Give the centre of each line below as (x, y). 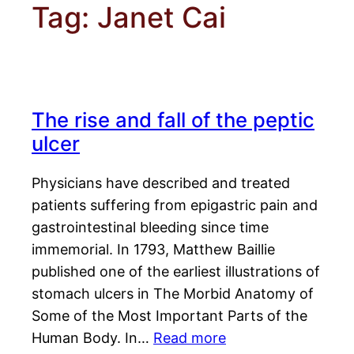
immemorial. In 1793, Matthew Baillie (153, 250)
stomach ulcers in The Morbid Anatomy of (173, 294)
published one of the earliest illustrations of (176, 272)
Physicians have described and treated (161, 183)
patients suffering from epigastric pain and (175, 205)
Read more (190, 338)
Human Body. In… (92, 338)
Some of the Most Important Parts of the (169, 316)
